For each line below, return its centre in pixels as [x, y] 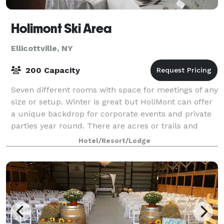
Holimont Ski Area [61, 28]
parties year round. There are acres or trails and [104, 125]
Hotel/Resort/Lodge [114, 140]
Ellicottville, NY [42, 48]
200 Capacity [51, 70]
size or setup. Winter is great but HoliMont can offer [112, 101]
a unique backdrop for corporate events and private [111, 113]
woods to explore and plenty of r [73, 137]
